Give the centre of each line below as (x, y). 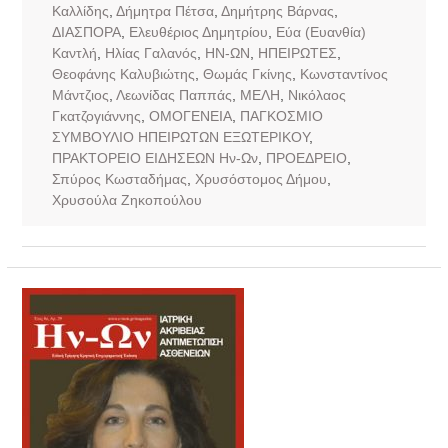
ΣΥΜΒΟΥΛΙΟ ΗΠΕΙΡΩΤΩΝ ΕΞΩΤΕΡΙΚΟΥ (180, 136)
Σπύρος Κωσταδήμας (119, 178)
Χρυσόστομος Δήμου (260, 178)
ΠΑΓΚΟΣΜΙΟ (281, 115)
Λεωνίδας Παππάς (173, 94)
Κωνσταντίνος (343, 73)
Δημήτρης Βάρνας (277, 10)
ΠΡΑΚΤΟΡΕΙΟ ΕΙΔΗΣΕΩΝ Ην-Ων (154, 157)
